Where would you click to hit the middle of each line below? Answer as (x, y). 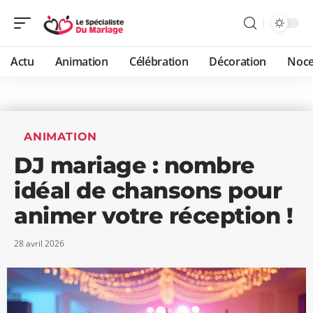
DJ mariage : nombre (134, 165)
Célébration (159, 61)
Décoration (238, 61)
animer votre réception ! (153, 216)
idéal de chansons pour (148, 190)
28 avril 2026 (39, 243)
